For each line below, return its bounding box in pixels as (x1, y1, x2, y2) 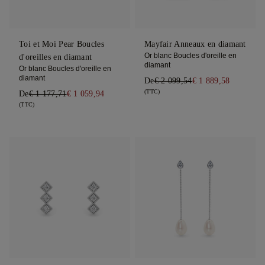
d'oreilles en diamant (19, 52, 92, 62)
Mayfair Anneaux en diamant (144, 39, 246, 49)
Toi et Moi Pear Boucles (19, 39, 104, 49)
